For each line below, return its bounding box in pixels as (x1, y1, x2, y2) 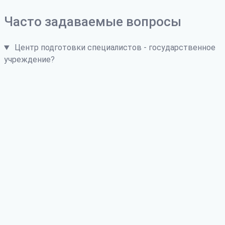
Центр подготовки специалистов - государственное (14, 43, 215, 53)
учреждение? (4, 55, 55, 65)
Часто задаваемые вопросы (4, 14, 181, 30)
